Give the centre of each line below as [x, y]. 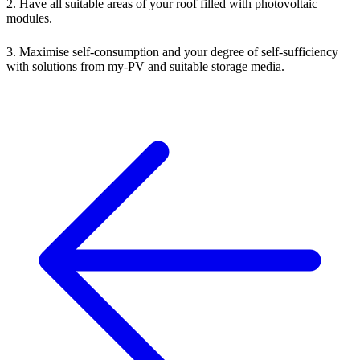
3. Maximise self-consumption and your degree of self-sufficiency [172, 52]
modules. [29, 18]
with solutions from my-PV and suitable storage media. [145, 67]
